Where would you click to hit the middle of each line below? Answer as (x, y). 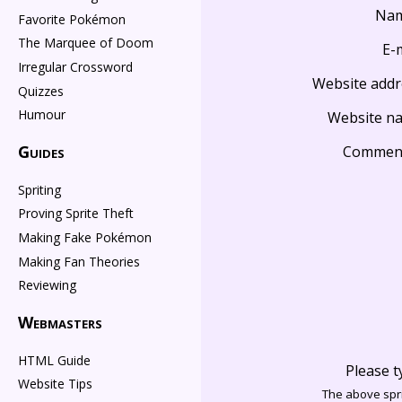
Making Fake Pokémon (85, 238)
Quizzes (41, 91)
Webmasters (60, 323)
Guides (41, 152)
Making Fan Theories (79, 261)
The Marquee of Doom (86, 43)
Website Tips (55, 384)
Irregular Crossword (75, 67)
